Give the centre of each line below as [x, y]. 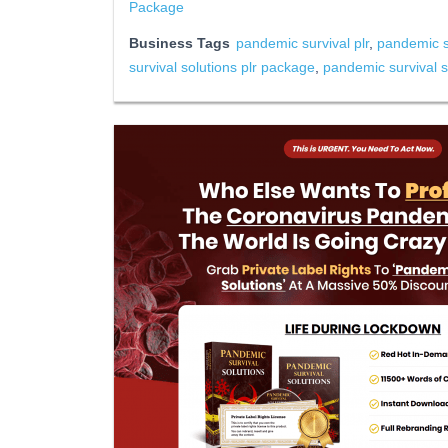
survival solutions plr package [222, 67]
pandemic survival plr [302, 43]
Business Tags [179, 43]
